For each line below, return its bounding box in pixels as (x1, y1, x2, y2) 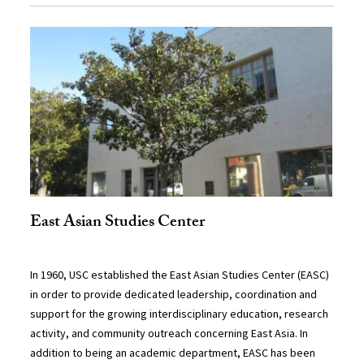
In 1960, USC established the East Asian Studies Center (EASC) (30, 267, 330, 283)
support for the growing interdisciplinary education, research (30, 306, 329, 322)
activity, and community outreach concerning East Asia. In (30, 326, 309, 341)
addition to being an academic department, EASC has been (30, 345, 316, 361)
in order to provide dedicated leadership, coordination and (30, 287, 318, 302)
